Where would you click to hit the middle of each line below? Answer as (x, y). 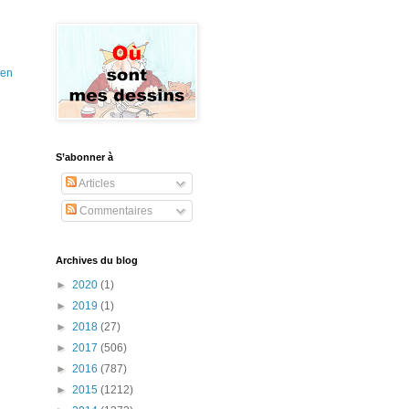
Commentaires (115, 211)
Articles (96, 184)
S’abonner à (84, 157)
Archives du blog (97, 260)
